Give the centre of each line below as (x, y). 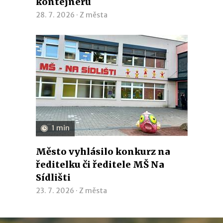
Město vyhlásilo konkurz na (103, 152)
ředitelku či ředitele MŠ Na (100, 165)
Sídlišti (53, 177)
